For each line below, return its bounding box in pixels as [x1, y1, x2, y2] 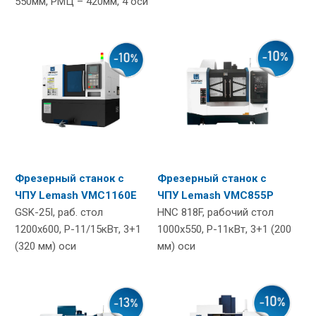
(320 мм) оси [15, 239, 76, 253]
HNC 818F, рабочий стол [157, 205, 274, 219]
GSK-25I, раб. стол [15, 205, 103, 219]
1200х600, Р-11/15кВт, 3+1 [15, 222, 141, 236]
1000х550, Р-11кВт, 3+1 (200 [157, 222, 291, 236]
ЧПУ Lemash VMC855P [157, 188, 274, 202]
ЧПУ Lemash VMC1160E [15, 188, 137, 202]
